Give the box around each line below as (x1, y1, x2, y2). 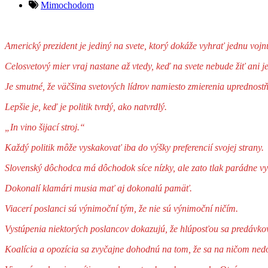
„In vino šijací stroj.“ (5, 121, 85, 132)
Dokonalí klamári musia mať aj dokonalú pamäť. (5, 182, 192, 193)
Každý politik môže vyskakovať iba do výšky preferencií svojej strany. (5, 142, 264, 153)
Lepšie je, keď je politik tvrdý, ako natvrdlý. (5, 101, 167, 112)
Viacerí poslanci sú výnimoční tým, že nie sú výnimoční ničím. (5, 203, 238, 214)
